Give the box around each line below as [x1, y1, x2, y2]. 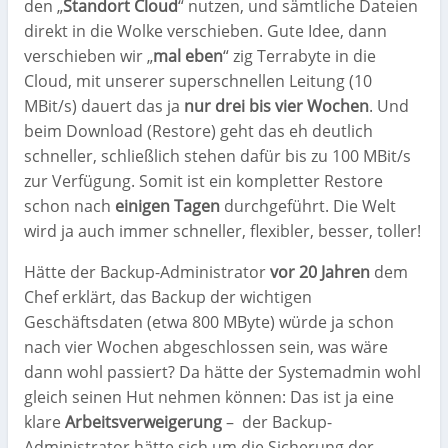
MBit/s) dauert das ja [24, 94, 184, 117]
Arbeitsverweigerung [65, 410, 222, 433]
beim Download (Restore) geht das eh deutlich [24, 119, 373, 142]
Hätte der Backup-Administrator [24, 260, 270, 283]
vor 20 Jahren [270, 260, 370, 283]
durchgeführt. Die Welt [220, 194, 396, 217]
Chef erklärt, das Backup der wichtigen [24, 285, 312, 308]
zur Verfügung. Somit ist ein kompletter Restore [24, 169, 383, 192]
